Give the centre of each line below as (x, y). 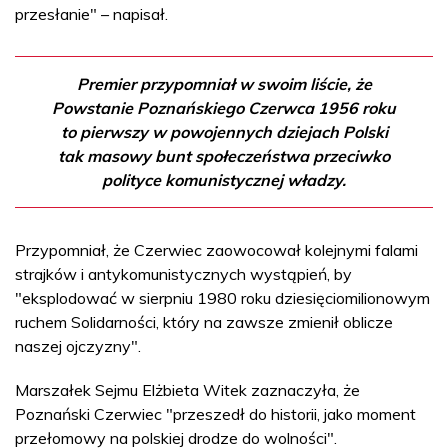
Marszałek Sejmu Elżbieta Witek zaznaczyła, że (187, 389)
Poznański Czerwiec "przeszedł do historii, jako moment (215, 413)
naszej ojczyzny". (78, 345)
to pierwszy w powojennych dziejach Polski (224, 131)
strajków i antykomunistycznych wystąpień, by (183, 273)
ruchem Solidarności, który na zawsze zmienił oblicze (204, 321)
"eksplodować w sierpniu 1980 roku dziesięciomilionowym (222, 297)
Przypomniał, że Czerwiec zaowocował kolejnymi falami (216, 249)
